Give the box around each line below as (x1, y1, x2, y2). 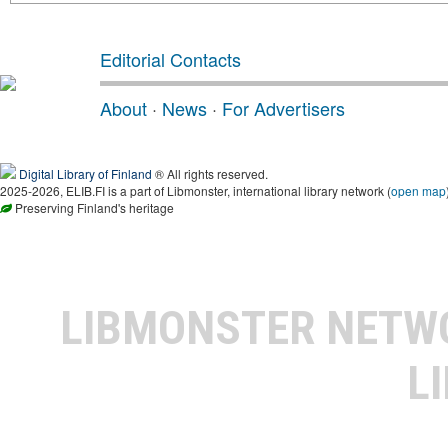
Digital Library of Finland (19, 164, 152, 182)
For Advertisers (222, 94, 345, 121)
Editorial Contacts (100, 45, 241, 72)
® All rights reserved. (152, 164, 268, 182)
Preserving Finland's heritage (12, 198, 174, 216)
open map (391, 181, 446, 199)
